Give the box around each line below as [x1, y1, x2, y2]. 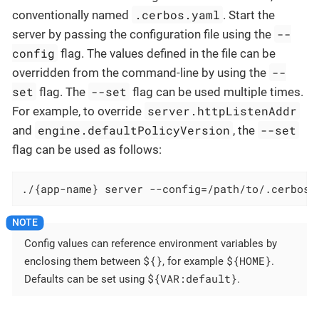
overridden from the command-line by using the [12, 65, 269, 80]
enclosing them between [24, 254, 143, 268]
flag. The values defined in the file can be [58, 46, 276, 61]
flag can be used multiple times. [130, 84, 304, 99]
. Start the [223, 7, 276, 22]
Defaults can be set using [24, 272, 147, 286]
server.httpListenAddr [147, 103, 298, 118]
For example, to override [12, 103, 145, 118]
